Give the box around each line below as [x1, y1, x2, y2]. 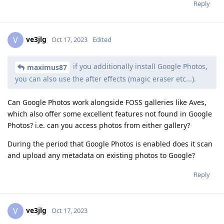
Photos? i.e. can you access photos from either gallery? [7, 120, 190, 130]
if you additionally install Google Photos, [71, 61, 207, 71]
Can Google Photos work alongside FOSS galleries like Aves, [7, 97, 206, 107]
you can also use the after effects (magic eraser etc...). [15, 74, 196, 84]
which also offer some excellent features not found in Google [7, 109, 212, 119]
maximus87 [27, 62, 67, 72]
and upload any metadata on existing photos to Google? [7, 150, 195, 160]
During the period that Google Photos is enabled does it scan [7, 139, 212, 149]
